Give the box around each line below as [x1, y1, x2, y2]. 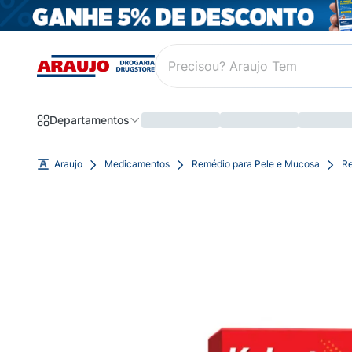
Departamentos [49, 113, 130, 127]
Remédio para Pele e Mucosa [192, 158, 320, 170]
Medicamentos [104, 158, 170, 170]
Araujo [54, 158, 82, 170]
